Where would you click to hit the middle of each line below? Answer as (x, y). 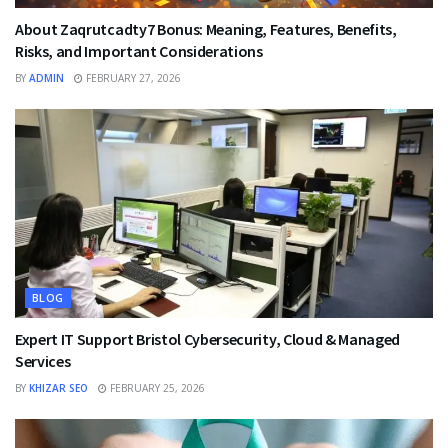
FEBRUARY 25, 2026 (156, 388)
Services (43, 361)
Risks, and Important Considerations (139, 51)
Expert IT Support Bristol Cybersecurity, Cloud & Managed (208, 339)
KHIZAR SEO (58, 388)
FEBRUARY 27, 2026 (132, 78)
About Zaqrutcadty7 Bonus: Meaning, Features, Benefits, (206, 29)
